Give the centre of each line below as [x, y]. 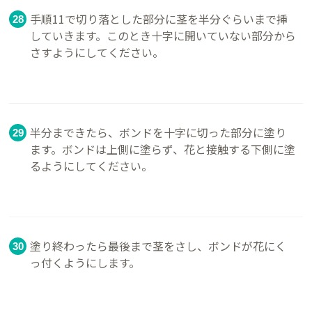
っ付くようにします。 [85, 262]
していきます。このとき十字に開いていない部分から [163, 36]
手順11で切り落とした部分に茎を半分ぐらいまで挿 [159, 19]
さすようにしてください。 [97, 53]
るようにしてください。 [92, 166]
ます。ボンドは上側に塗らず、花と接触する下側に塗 [163, 149]
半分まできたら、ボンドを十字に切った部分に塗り [158, 132]
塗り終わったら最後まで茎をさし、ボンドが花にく [158, 245]
